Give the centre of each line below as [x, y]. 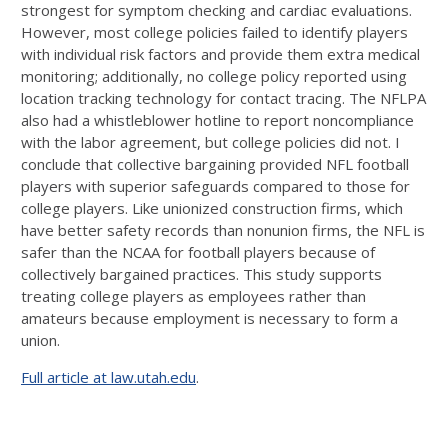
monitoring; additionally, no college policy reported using [214, 76]
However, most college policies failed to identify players [214, 32]
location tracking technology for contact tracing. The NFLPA [223, 98]
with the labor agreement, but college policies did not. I [210, 142]
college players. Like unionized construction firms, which [212, 208]
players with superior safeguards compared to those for [215, 186]
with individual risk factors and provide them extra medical [220, 54]
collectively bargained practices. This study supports [201, 274]
